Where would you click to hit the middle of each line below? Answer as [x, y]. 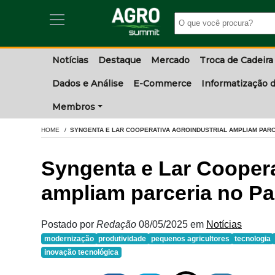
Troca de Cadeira [236, 60]
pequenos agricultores [190, 239]
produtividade [122, 239]
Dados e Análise [88, 83]
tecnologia [252, 239]
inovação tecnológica [81, 252]
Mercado [170, 60]
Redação [118, 224]
